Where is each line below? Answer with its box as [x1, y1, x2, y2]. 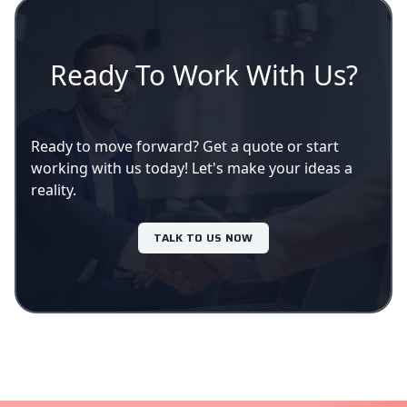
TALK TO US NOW [154, 229, 253, 247]
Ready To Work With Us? [49, 56, 358, 94]
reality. [31, 180, 76, 201]
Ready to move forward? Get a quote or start [31, 136, 339, 157]
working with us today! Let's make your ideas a [31, 158, 352, 179]
